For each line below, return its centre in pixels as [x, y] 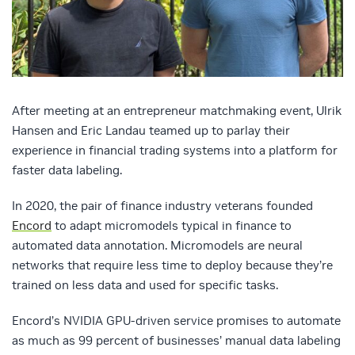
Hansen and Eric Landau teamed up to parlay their [151, 131]
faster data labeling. [67, 170]
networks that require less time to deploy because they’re [172, 265]
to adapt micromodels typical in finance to [172, 226]
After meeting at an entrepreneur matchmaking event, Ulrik [177, 111]
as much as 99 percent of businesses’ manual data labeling [176, 341]
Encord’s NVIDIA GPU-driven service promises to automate [176, 321]
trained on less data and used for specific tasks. [145, 285]
